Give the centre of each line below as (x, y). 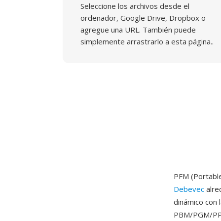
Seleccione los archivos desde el (135, 6)
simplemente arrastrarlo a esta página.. (147, 41)
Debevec (189, 189)
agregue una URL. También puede (138, 30)
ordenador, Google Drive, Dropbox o (143, 18)
